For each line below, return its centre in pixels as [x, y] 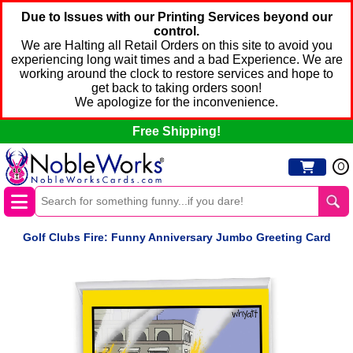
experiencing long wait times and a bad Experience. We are [176, 59]
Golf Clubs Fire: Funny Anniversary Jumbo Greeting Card [176, 238]
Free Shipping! [176, 131]
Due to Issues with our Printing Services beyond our [176, 17]
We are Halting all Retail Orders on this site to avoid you [176, 45]
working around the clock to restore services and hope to [176, 74]
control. [176, 31]
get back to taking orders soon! [176, 88]
